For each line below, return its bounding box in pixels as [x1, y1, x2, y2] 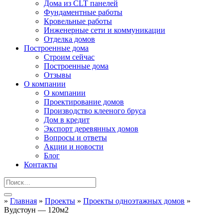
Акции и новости [44, 142, 104, 151]
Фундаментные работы [44, 8, 122, 16]
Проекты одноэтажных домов [83, 197, 185, 205]
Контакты [24, 160, 57, 169]
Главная [10, 197, 37, 205]
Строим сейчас [44, 53, 95, 61]
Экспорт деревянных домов [44, 124, 138, 133]
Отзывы [44, 71, 71, 79]
